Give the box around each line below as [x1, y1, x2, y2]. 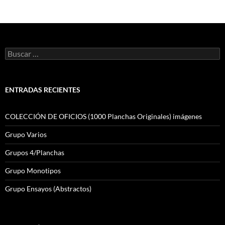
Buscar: [5, 47, 28, 56]
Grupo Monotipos [5, 166, 61, 175]
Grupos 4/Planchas [5, 148, 64, 157]
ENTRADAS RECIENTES [5, 85, 80, 94]
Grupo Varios [5, 130, 47, 139]
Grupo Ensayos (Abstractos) [5, 184, 91, 193]
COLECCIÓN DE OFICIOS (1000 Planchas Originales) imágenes [5, 112, 202, 121]
